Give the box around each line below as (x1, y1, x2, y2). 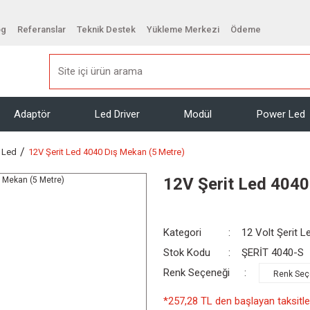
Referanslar (17, 24, 66, 35)
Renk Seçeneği (163, 266, 230, 279)
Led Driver (95, 107, 140, 120)
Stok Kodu (163, 246, 210, 259)
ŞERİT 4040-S (241, 246, 304, 259)
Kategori (163, 226, 201, 239)
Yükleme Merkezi (147, 24, 219, 35)
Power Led (256, 107, 305, 120)
